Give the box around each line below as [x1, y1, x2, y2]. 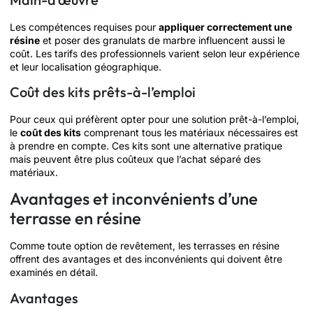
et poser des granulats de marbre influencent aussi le [40, 34, 285, 46]
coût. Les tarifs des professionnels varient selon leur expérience [10, 47, 300, 59]
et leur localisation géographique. [10, 60, 161, 73]
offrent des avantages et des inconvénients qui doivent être [10, 253, 282, 265]
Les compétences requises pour [10, 20, 159, 33]
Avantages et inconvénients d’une [10, 188, 258, 210]
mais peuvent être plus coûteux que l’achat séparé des [10, 153, 261, 166]
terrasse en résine [10, 208, 141, 229]
